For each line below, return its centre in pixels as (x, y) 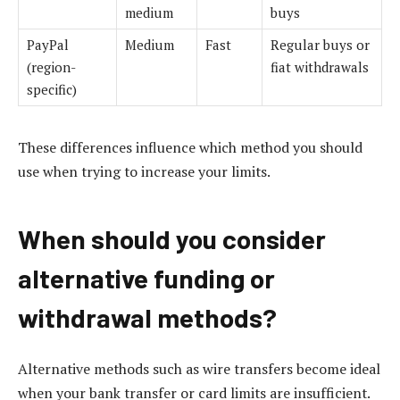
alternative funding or (146, 278)
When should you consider (172, 238)
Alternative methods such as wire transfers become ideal (199, 368)
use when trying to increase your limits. (144, 172)
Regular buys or (320, 45)
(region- (51, 67)
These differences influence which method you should (190, 148)
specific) (52, 90)
